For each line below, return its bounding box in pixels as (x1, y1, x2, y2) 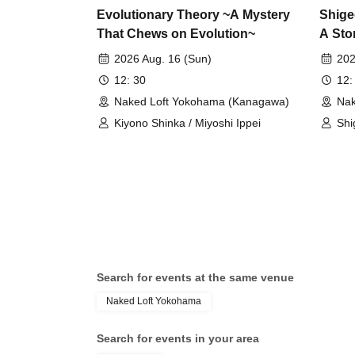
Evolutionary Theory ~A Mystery (97, 7, 290, 21)
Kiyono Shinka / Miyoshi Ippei (114, 116, 261, 129)
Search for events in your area (97, 331, 259, 345)
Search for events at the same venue (97, 270, 294, 284)
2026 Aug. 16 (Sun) (114, 52, 212, 65)
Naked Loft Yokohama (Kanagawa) (114, 94, 289, 108)
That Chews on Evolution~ (97, 26, 255, 40)
